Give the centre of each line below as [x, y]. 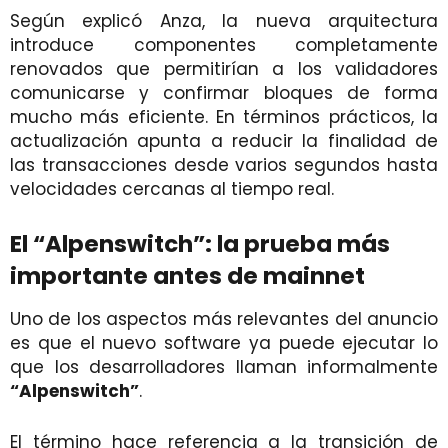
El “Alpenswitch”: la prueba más [200, 243]
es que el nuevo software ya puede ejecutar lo [224, 342]
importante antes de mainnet [187, 275]
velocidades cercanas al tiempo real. [172, 188]
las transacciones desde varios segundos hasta [224, 164]
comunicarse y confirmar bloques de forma [224, 92]
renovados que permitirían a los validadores [224, 68]
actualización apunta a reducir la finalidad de [224, 140]
